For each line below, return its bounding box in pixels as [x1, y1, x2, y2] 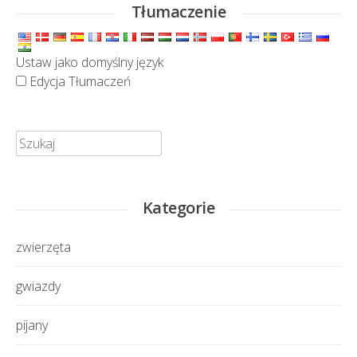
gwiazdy [16, 277, 61, 296]
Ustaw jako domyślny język [16, 53, 163, 72]
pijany [16, 316, 48, 335]
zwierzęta [16, 238, 71, 257]
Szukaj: [15, 131, 53, 149]
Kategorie [142, 197, 215, 219]
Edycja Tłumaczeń [26, 73, 131, 91]
